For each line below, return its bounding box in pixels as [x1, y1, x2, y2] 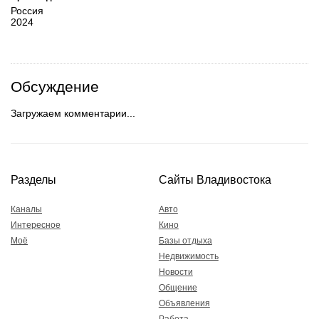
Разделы [11, 173, 56, 186]
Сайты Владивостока [158, 173, 271, 186]
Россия [11, 5, 43, 17]
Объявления [158, 298, 210, 308]
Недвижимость [158, 251, 219, 261]
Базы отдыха [158, 236, 212, 246]
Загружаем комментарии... [11, 108, 135, 120]
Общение [158, 283, 197, 293]
